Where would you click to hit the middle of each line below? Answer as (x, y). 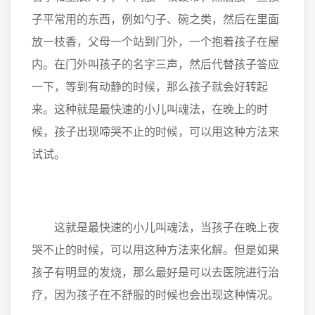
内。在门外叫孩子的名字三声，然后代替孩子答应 (155, 64)
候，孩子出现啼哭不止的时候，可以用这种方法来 (155, 132)
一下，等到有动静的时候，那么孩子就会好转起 (150, 87)
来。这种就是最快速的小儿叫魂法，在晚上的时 (150, 109)
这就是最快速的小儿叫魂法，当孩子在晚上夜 (155, 227)
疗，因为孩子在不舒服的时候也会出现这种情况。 (155, 295)
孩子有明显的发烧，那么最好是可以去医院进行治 (155, 272)
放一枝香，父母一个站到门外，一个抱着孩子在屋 (155, 42)
